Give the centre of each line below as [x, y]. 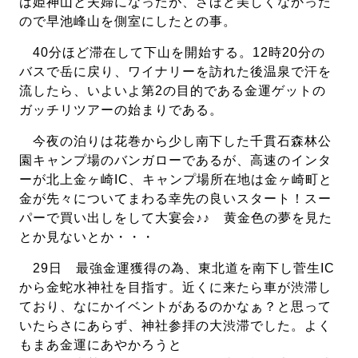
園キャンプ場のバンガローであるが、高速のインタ [176, 161]
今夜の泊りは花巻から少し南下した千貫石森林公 [176, 141]
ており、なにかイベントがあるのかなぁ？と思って [176, 307]
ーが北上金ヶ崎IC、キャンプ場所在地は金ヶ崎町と [176, 180]
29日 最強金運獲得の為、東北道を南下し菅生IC [177, 268]
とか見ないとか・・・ [88, 237]
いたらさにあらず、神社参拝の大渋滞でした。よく [176, 326]
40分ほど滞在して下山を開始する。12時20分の [173, 53]
